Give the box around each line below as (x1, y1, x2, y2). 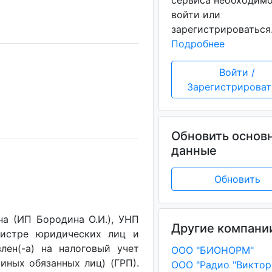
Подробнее (171, 38, 225, 50)
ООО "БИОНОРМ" (171, 244, 254, 256)
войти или (171, 8, 220, 21)
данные (171, 143, 217, 158)
